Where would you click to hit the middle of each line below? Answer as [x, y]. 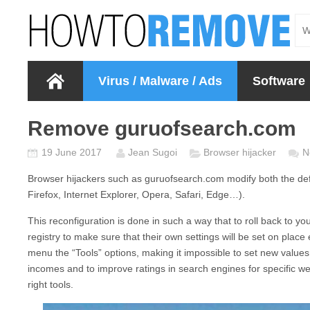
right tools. [51, 284]
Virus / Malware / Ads [160, 81]
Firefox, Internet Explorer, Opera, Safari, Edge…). [136, 194]
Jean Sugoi [153, 152]
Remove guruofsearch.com [162, 128]
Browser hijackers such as [86, 179]
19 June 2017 [73, 152]
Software [279, 81]
